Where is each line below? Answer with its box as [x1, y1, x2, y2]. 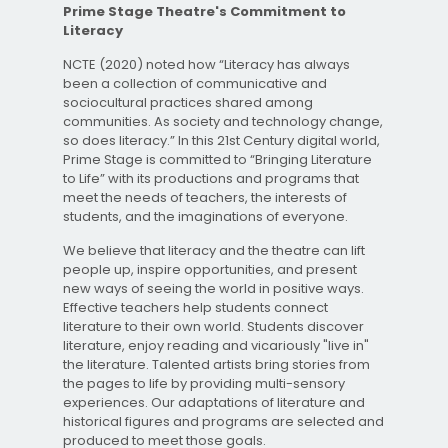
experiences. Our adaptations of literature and [63, 393, 365, 412]
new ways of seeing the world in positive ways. [63, 279, 364, 298]
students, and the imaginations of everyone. [63, 207, 348, 226]
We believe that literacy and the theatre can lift [63, 241, 365, 260]
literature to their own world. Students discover [63, 317, 364, 336]
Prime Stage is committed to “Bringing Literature [63, 150, 372, 169]
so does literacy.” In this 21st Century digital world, [63, 131, 380, 150]
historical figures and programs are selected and [63, 412, 384, 431]
